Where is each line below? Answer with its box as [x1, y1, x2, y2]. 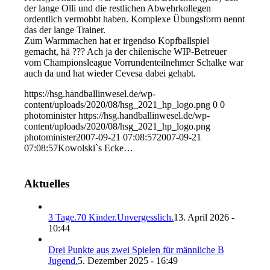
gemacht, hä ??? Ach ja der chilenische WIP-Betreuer [24, 46, 227, 57]
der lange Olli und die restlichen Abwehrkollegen [24, 2, 212, 13]
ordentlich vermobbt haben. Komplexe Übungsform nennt [24, 13, 245, 24]
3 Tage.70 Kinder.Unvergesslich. [48, 212, 174, 223]
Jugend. [48, 256, 78, 266]
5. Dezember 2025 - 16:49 [78, 256, 178, 266]
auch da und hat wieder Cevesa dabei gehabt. [24, 67, 196, 78]
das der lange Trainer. [24, 24, 106, 35]
